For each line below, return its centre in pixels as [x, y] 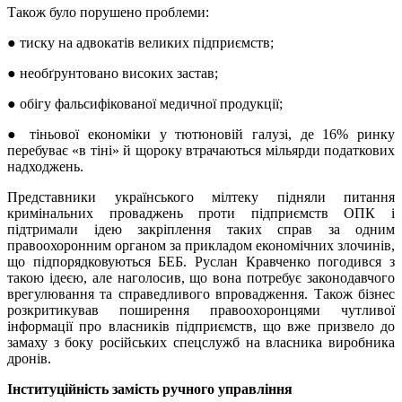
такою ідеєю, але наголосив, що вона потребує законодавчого [201, 278]
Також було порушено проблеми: [108, 13]
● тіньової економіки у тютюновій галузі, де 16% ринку [201, 135]
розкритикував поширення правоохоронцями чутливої [201, 310]
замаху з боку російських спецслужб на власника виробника [201, 343]
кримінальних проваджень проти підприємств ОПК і [201, 214]
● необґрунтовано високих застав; [113, 74]
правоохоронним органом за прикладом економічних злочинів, [201, 246]
